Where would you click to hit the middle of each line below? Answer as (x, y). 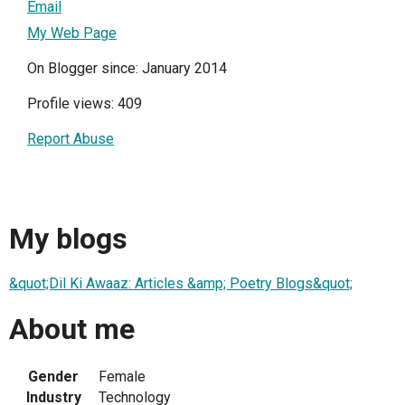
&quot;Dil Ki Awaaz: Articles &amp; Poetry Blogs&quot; (181, 284)
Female (122, 376)
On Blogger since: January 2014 (127, 69)
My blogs (68, 238)
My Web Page (72, 33)
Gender (53, 376)
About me (72, 329)
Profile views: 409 (85, 104)
